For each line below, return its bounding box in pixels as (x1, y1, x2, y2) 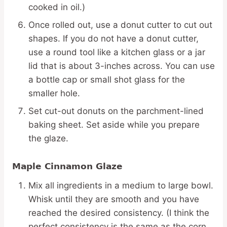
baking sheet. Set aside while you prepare (28, 120, 200, 130)
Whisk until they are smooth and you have (28, 194, 199, 205)
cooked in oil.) (28, 2, 85, 13)
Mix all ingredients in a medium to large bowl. (28, 180, 213, 191)
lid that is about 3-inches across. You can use (28, 61, 215, 71)
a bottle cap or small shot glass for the (28, 74, 185, 85)
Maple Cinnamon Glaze (12, 161, 123, 172)
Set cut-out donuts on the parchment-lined (28, 106, 204, 117)
